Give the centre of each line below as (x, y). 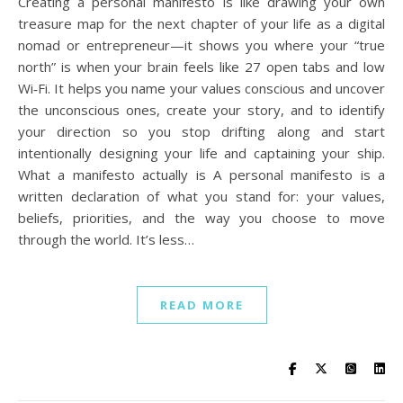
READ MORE (201, 304)
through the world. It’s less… (106, 239)
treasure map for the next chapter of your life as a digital (201, 23)
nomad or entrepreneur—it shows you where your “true (201, 45)
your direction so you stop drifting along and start (201, 131)
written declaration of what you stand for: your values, (201, 196)
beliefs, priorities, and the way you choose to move (201, 217)
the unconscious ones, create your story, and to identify (201, 109)
